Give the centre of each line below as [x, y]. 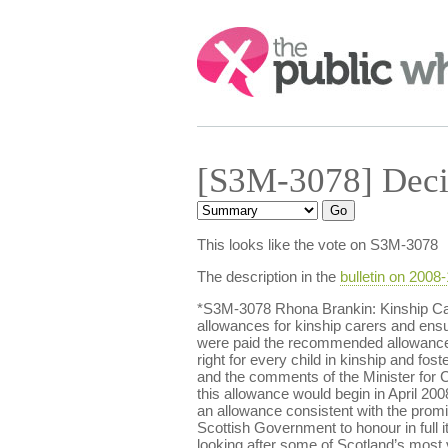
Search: [224, 36]
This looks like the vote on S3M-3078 [317, 244]
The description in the [268, 276]
